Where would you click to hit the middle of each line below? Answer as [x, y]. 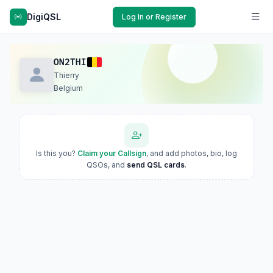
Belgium [68, 88]
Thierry [66, 75]
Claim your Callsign [112, 153]
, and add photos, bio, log [192, 153]
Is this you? [57, 153]
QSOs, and [107, 165]
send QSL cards [156, 165]
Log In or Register [154, 16]
